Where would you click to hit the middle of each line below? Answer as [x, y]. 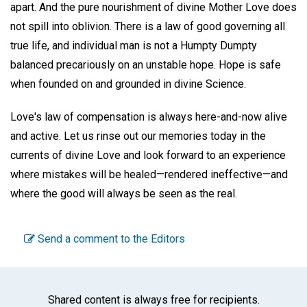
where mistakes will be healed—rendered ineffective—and [149, 175]
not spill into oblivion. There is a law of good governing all [148, 26]
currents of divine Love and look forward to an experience [148, 156]
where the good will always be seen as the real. [124, 194]
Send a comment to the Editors [110, 239]
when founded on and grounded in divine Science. [128, 84]
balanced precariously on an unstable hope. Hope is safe [146, 64]
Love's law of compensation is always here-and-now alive [149, 117]
